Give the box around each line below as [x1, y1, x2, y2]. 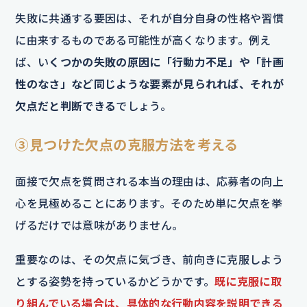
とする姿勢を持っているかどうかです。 [15, 274, 215, 288]
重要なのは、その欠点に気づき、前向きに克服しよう [15, 252, 284, 266]
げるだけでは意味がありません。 [15, 218, 184, 232]
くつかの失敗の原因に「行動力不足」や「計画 [49, 55, 284, 69]
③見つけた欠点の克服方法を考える [15, 136, 238, 153]
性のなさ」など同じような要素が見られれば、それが [15, 77, 284, 90]
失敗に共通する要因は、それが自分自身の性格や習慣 [15, 11, 284, 25]
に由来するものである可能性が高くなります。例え [15, 33, 271, 47]
